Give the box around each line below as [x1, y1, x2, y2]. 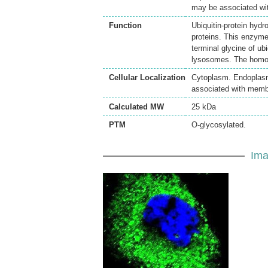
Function [109, 21, 142, 30]
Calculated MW [109, 102, 164, 111]
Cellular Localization [109, 73, 185, 82]
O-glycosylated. [191, 120, 246, 129]
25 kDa [191, 102, 216, 111]
